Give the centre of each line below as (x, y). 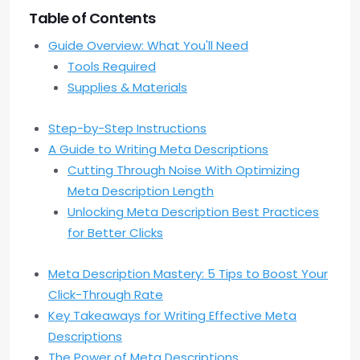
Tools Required (112, 67)
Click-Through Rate (106, 295)
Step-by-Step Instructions (127, 129)
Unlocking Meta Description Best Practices (193, 212)
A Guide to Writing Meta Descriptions (158, 149)
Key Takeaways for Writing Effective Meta (172, 316)
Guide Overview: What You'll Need (148, 46)
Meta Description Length (141, 191)
